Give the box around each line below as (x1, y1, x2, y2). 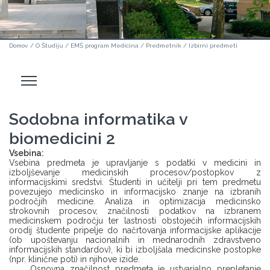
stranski (22, 80, 51, 90)
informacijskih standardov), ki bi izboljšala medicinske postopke (9, 245, 261, 254)
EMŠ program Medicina (71, 42, 139, 49)
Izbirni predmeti (189, 42, 237, 49)
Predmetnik (146, 42, 181, 49)
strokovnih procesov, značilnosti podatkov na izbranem (9, 206, 261, 216)
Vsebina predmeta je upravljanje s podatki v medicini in (9, 158, 261, 168)
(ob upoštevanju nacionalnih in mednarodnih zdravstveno (9, 235, 261, 245)
